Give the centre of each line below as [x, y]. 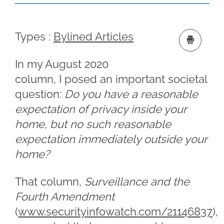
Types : [33, 36]
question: [40, 94]
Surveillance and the [137, 181]
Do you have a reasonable [131, 94]
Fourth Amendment [65, 196]
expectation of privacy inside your [101, 109]
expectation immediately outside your [111, 139]
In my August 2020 [62, 64]
